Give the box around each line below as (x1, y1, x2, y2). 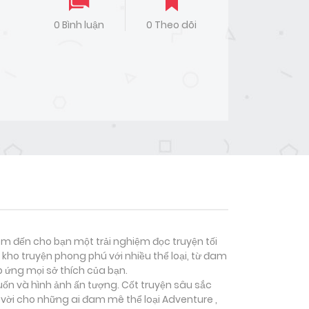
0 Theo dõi (146, 18, 197, 32)
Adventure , (162, 292, 217, 307)
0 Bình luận (53, 18, 104, 32)
